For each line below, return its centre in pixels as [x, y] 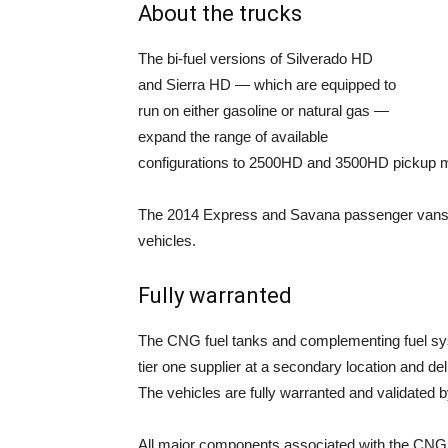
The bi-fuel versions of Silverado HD [255, 58]
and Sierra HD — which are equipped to [267, 84]
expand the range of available [233, 136]
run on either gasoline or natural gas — [263, 110]
